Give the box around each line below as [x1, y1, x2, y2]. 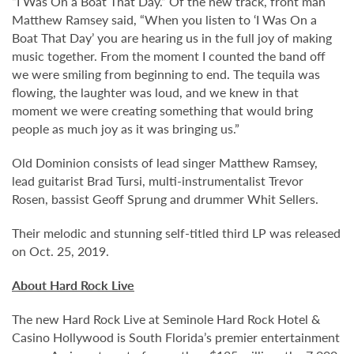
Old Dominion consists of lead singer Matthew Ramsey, [12, 153, 318, 171]
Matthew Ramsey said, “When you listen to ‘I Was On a [12, 10, 317, 28]
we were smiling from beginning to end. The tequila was [12, 65, 320, 83]
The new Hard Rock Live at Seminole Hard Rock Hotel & [12, 310, 320, 328]
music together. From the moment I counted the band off [12, 47, 326, 65]
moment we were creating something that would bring [12, 101, 313, 119]
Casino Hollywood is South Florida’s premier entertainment [12, 328, 340, 346]
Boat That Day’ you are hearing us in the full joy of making [12, 28, 332, 47]
